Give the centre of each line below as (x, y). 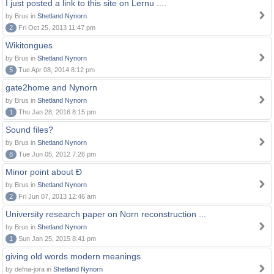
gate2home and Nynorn (51, 87)
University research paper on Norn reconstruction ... (106, 214)
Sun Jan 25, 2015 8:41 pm (56, 239)
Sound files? (29, 130)
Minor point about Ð (44, 172)
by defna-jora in (29, 269)
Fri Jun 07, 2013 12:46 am (56, 196)
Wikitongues (29, 45)
